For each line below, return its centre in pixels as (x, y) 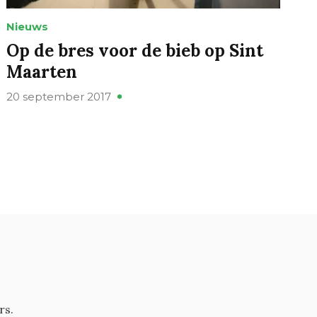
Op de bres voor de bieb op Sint (135, 51)
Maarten (42, 72)
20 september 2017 (59, 97)
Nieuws (28, 27)
